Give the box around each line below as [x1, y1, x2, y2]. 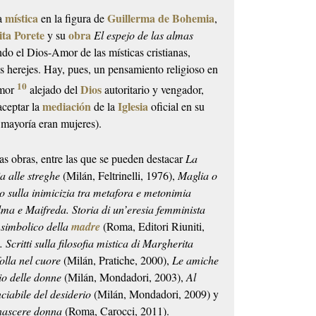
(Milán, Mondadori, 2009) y [91, 286, 219, 302]
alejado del [27, 82, 81, 97]
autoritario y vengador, [102, 82, 205, 97]
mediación [42, 98, 92, 115]
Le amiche [172, 253, 219, 268]
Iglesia [118, 98, 149, 115]
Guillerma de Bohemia [107, 10, 215, 27]
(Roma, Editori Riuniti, [103, 219, 205, 234]
